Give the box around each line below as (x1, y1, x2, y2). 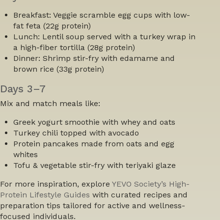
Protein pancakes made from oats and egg (13, 138, 175, 148)
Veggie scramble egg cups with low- (51, 10, 191, 20)
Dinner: (13, 54, 41, 63)
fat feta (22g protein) (13, 21, 91, 31)
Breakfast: (13, 10, 52, 20)
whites (13, 149, 38, 159)
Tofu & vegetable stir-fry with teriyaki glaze (13, 160, 176, 170)
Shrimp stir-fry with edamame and (40, 54, 175, 63)
